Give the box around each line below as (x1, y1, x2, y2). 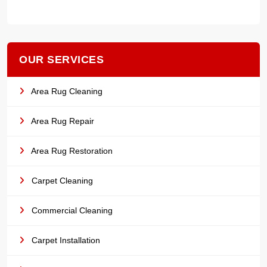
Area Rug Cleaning (29, 86, 103, 96)
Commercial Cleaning (29, 206, 113, 215)
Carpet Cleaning (29, 176, 93, 185)
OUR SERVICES (19, 54, 104, 66)
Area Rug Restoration (29, 146, 113, 156)
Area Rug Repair (29, 116, 94, 126)
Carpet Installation (29, 235, 100, 245)
